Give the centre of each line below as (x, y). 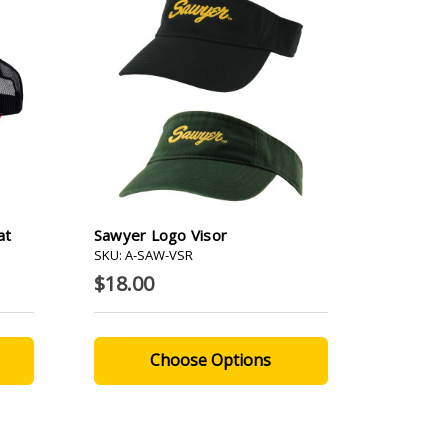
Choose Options (211, 359)
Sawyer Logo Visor (160, 234)
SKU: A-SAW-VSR (143, 254)
